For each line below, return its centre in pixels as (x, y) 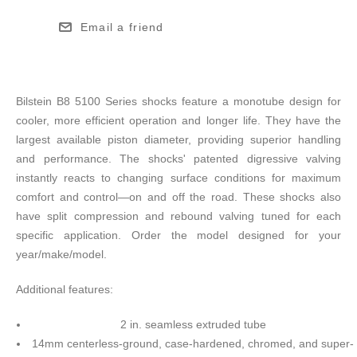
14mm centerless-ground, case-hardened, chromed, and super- (193, 344)
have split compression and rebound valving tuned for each (178, 216)
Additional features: (65, 290)
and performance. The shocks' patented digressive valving (178, 159)
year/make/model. (61, 255)
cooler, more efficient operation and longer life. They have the (178, 121)
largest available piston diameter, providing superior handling (178, 140)
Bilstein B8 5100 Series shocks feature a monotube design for (178, 102)
